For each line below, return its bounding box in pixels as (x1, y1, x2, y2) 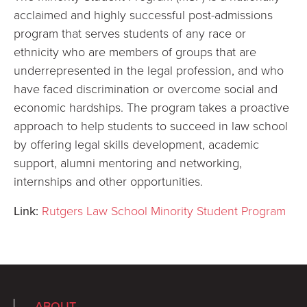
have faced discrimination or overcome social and (14, 80, 278, 97)
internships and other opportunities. (14, 173, 203, 189)
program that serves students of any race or (14, 25, 246, 41)
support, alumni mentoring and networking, (14, 154, 242, 171)
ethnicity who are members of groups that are (14, 43, 256, 60)
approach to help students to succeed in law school (14, 117, 288, 134)
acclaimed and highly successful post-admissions (14, 6, 273, 23)
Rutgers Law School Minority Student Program (42, 202, 286, 219)
